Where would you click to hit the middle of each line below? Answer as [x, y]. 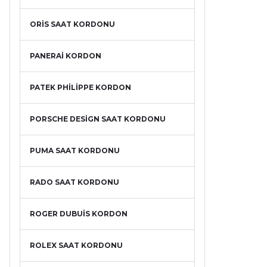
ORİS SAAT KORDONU [72, 24]
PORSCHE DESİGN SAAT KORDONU [98, 119]
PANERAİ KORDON [66, 56]
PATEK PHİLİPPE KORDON [80, 87]
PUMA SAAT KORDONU [75, 150]
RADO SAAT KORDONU [74, 182]
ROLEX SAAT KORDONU [76, 245]
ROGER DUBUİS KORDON [79, 214]
